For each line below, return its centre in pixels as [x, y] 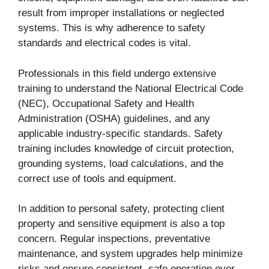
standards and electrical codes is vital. [104, 43]
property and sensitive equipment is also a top [121, 224]
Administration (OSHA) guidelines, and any [114, 118]
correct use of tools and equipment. [97, 178]
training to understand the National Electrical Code [131, 88]
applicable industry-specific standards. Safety [120, 133]
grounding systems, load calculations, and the [121, 163]
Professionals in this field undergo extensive [117, 73]
